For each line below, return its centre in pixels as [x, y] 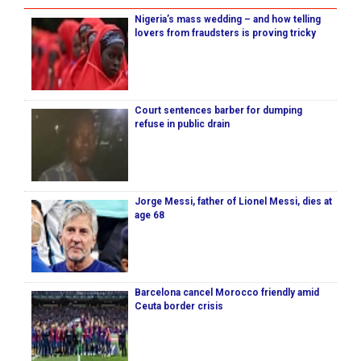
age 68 [149, 216]
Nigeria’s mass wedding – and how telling [228, 20]
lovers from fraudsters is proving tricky [225, 33]
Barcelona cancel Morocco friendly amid [227, 293]
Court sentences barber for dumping [218, 111]
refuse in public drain [182, 124]
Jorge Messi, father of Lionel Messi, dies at [233, 202]
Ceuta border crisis [179, 307]
